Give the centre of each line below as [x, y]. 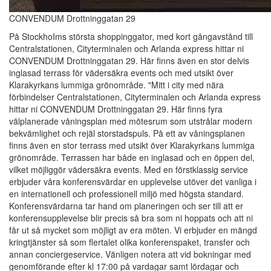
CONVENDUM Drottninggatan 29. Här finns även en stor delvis [129, 61]
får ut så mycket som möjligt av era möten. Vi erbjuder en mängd [133, 230]
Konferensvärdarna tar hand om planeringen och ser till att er [126, 206]
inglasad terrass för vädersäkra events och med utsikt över [121, 73]
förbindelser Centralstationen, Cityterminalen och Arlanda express [135, 97]
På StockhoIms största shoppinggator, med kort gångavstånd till [131, 37]
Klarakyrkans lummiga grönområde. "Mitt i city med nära [116, 85]
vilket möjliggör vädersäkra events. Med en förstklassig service [129, 170]
